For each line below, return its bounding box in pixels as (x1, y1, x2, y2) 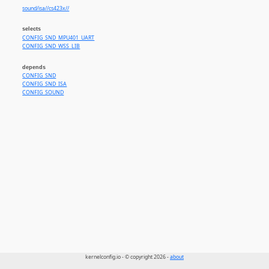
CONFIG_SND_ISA (22, 80, 67, 88)
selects (22, 26, 41, 32)
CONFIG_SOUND (22, 89, 64, 97)
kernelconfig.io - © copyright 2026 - (85, 253, 170, 261)
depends (22, 64, 46, 71)
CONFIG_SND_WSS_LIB (22, 42, 80, 50)
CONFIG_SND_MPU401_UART (22, 34, 95, 41)
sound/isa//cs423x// (22, 5, 70, 13)
